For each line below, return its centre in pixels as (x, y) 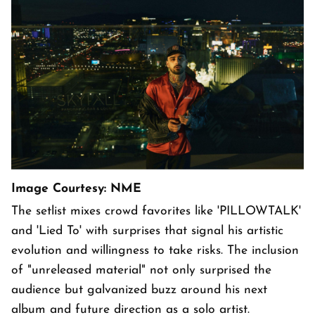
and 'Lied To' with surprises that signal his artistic (147, 231)
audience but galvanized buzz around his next (139, 290)
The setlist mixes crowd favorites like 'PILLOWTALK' (156, 212)
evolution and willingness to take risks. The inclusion (155, 251)
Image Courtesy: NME (76, 189)
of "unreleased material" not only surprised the (141, 271)
